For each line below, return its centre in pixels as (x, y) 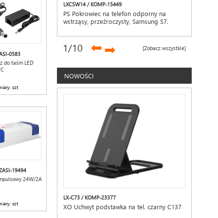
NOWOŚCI (79, 76)
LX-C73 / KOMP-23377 (90, 197)
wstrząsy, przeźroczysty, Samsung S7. (116, 21)
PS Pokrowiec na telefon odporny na (115, 13)
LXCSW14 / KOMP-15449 (93, 4)
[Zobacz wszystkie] (164, 48)
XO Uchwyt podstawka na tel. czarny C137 (123, 207)
